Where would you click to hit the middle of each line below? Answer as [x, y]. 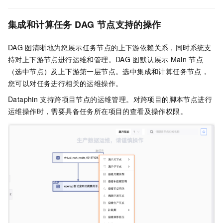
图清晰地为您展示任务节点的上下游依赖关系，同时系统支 [118, 48]
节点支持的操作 [129, 25]
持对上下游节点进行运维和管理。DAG [69, 59]
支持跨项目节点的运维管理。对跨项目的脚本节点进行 [126, 99]
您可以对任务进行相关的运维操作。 [65, 83]
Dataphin [23, 99]
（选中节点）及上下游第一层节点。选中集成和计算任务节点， [109, 71]
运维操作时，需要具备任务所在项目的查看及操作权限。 [98, 111]
